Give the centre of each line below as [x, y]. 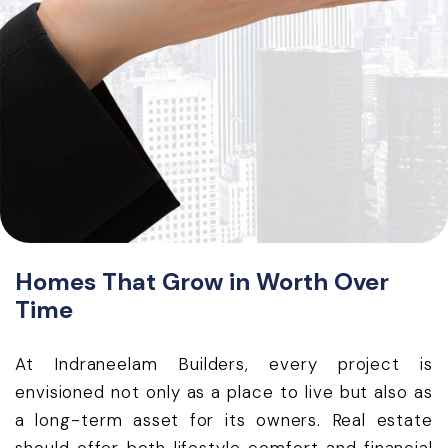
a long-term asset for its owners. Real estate [224, 420]
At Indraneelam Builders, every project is [224, 364]
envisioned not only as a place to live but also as [224, 392]
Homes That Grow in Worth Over [202, 282]
